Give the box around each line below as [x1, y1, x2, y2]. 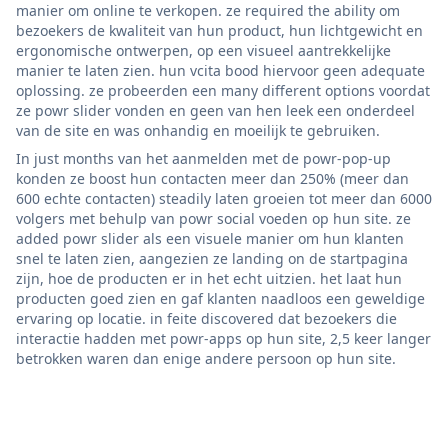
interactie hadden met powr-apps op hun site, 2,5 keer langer [16, 328, 431, 348]
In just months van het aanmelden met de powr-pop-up [16, 148, 391, 168]
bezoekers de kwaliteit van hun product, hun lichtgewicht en [16, 20, 423, 40]
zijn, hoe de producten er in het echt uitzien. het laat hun [16, 268, 402, 288]
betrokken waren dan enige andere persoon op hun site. [16, 348, 396, 368]
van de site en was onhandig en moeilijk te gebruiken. [16, 120, 380, 140]
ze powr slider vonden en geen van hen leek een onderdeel [16, 100, 415, 120]
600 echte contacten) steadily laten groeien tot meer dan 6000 [16, 188, 432, 208]
